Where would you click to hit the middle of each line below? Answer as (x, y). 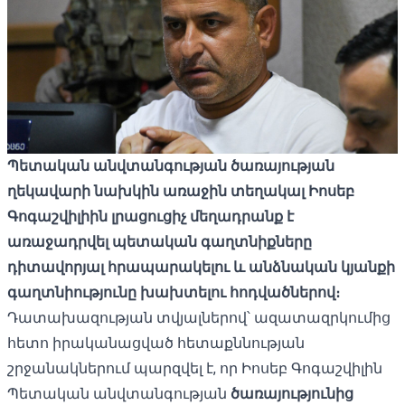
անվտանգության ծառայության (214, 165)
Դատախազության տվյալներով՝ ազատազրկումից (199, 317)
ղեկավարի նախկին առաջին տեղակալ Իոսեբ (181, 191)
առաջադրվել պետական (104, 241)
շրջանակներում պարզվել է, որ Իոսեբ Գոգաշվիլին (195, 368)
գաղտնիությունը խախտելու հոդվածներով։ (174, 292)
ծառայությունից (292, 393)
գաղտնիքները (256, 241)
